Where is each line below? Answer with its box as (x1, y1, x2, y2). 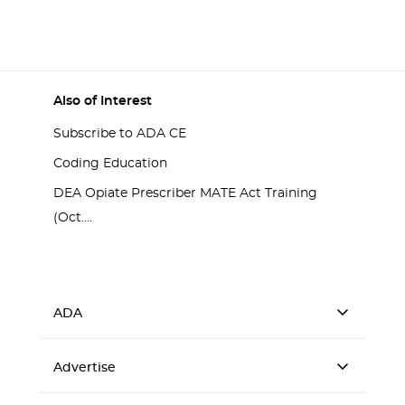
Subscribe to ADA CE (53, 127, 186, 140)
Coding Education (53, 157, 167, 170)
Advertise (53, 362, 116, 374)
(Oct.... (53, 212, 92, 224)
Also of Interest (53, 95, 152, 108)
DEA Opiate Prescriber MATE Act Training (53, 187, 317, 200)
